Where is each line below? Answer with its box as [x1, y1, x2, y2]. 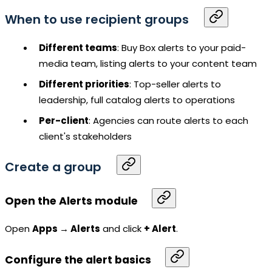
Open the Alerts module [5, 194, 138, 209]
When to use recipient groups [5, 10, 189, 28]
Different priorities [39, 78, 129, 91]
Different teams [39, 41, 117, 55]
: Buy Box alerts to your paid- [117, 41, 246, 55]
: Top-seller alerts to [129, 78, 221, 91]
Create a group [5, 158, 101, 175]
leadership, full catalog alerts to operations [39, 93, 235, 107]
